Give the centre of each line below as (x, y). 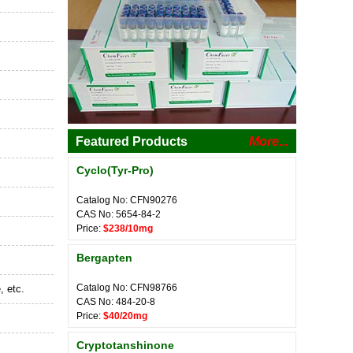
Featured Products (132, 141)
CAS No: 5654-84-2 (119, 214)
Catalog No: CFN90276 (127, 200)
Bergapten (104, 258)
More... (269, 141)
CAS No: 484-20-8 (116, 302)
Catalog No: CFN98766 (127, 288)
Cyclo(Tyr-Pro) (115, 170)
